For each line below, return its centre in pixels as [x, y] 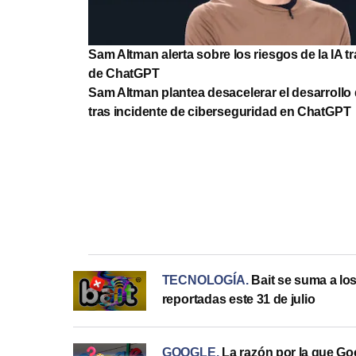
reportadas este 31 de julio [238, 299]
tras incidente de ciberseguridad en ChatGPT [220, 111]
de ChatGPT [124, 73]
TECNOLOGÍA [203, 280]
